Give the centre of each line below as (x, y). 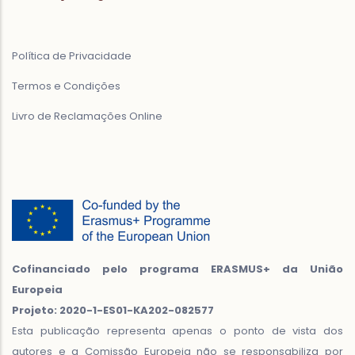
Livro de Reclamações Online (87, 116)
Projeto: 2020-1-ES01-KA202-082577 (113, 310)
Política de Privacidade (72, 55)
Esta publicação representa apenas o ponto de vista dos (177, 330)
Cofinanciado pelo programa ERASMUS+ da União (177, 269)
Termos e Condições (66, 86)
